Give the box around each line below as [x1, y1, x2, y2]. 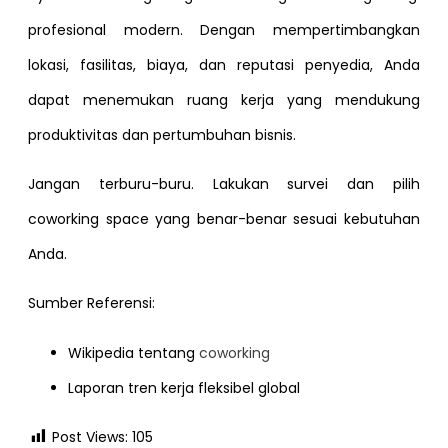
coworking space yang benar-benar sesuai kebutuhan [28, 209, 420, 230]
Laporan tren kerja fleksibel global [68, 377, 300, 398]
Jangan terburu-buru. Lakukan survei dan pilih [28, 174, 420, 195]
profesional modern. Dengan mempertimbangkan [28, 19, 420, 40]
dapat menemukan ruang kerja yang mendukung [28, 89, 420, 110]
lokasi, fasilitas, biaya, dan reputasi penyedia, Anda [28, 54, 420, 75]
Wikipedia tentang [68, 342, 199, 363]
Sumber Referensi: [28, 293, 155, 314]
